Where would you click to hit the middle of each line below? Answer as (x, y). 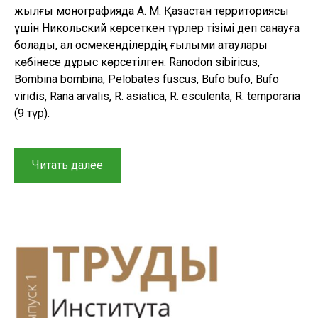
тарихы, (122, 266)
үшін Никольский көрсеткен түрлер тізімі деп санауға (157, 28)
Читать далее (67, 165)
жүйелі (121, 198)
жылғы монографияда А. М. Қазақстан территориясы (152, 11)
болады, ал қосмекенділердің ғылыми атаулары (141, 45)
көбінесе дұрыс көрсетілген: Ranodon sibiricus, (137, 62)
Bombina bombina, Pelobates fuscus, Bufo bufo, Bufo (147, 79)
